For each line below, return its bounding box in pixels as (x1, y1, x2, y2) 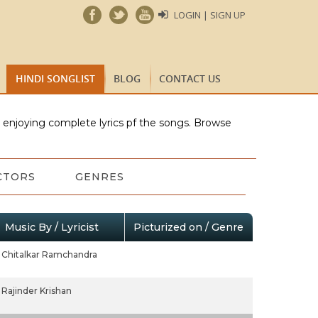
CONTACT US (159, 72, 221, 85)
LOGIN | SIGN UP (174, 9, 246, 21)
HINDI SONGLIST (16, 72, 95, 85)
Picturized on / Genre (133, 221, 243, 234)
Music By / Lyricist (4, 221, 99, 234)
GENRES (75, 170, 124, 183)
